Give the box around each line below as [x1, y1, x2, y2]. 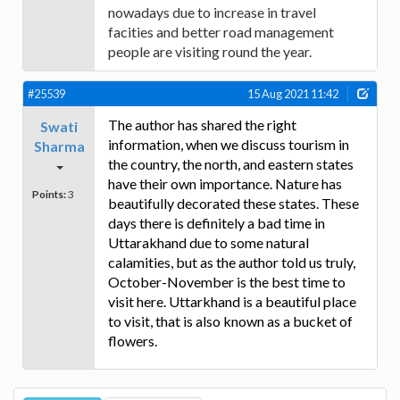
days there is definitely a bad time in [108, 214, 325, 232]
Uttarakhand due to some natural [108, 234, 309, 252]
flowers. [108, 332, 157, 350]
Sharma [33, 137, 85, 155]
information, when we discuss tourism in [108, 136, 349, 154]
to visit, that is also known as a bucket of [108, 312, 353, 330]
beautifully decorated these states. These [108, 195, 359, 212]
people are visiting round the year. [108, 43, 312, 61]
